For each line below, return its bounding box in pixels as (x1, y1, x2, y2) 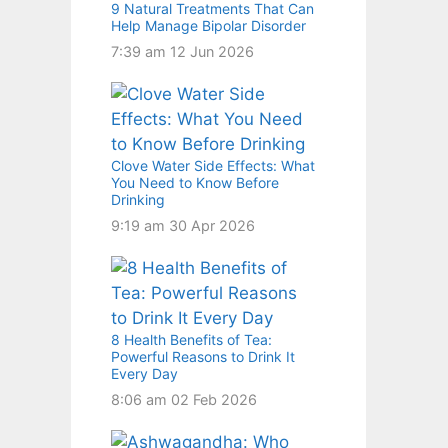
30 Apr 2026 (169, 216, 255, 234)
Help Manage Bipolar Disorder (111, 16, 306, 34)
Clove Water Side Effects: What (111, 156, 315, 174)
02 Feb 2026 (171, 390, 257, 408)
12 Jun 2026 (170, 42, 254, 60)
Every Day (111, 364, 178, 382)
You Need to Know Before (111, 173, 279, 191)
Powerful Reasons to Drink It (111, 347, 295, 365)
